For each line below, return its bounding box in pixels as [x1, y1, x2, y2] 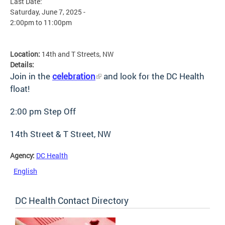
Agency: [10, 150, 36, 160]
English [14, 166, 37, 176]
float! [10, 82, 30, 94]
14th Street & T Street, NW [10, 128, 111, 140]
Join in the [10, 70, 52, 82]
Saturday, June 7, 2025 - [10, 7, 85, 17]
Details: [10, 59, 36, 69]
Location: [10, 49, 42, 59]
